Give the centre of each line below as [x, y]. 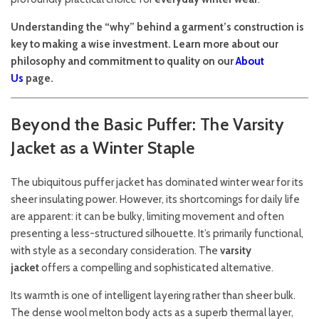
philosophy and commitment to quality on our [123, 62]
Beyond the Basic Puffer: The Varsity [147, 125]
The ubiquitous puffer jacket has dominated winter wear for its [157, 183]
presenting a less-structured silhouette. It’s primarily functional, [157, 234]
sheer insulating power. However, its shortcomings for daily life [155, 200]
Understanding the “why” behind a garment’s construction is [157, 27]
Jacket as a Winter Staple [103, 148]
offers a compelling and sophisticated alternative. [156, 268]
